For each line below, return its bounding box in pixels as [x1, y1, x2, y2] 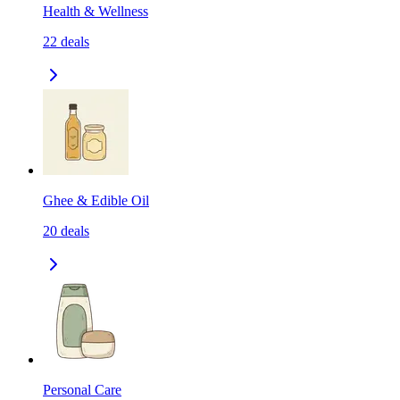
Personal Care [43, 382, 121, 398]
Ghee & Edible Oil [43, 193, 149, 209]
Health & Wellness [43, 4, 148, 20]
